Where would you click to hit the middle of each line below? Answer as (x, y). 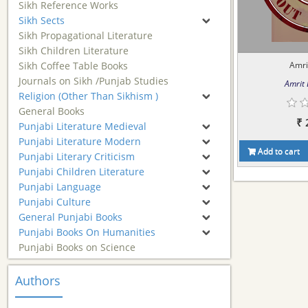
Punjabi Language (60, 187)
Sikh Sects (42, 20)
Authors (38, 280)
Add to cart (278, 151)
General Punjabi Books (70, 217)
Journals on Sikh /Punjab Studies (93, 81)
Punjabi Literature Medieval (82, 126)
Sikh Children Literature (74, 51)
